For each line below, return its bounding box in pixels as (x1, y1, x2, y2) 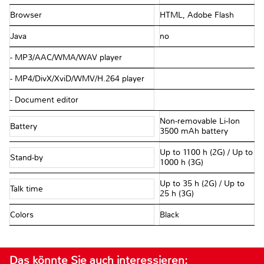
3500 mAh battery (159, 126, 228, 137)
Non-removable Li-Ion (159, 116, 240, 127)
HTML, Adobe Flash (159, 10, 234, 21)
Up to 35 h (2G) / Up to (159, 179, 245, 189)
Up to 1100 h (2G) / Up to (159, 147, 253, 158)
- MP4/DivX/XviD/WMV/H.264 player (10, 74, 144, 84)
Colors (10, 210, 36, 220)
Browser (10, 10, 44, 21)
